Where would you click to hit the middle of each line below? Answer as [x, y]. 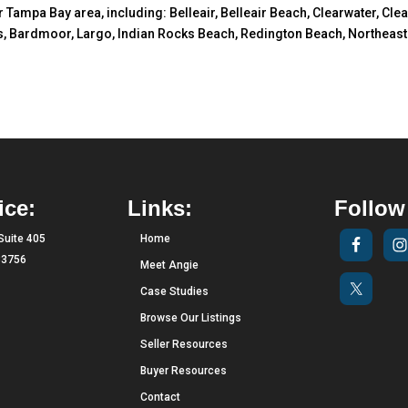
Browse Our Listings [191, 317]
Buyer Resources [184, 370]
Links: [160, 208]
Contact [161, 397]
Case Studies [175, 291]
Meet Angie [170, 265]
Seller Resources [184, 344]
